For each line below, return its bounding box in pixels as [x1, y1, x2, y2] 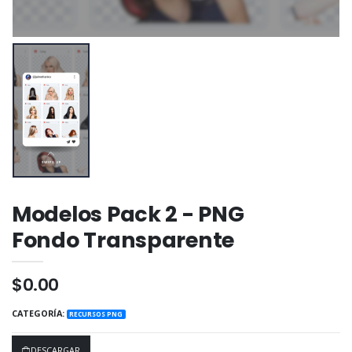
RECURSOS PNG [69, 310, 123, 319]
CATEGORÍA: [12, 307, 64, 320]
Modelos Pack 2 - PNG [12, 199, 244, 229]
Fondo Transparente [12, 225, 235, 255]
